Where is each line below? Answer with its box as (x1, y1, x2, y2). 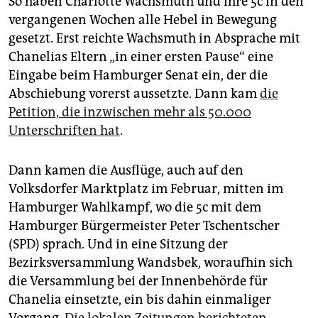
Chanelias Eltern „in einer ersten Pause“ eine (9, 49, 273, 65)
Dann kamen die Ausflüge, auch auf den (9, 163, 243, 179)
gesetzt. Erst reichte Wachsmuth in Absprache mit (9, 31, 300, 47)
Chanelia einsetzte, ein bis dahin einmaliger (9, 292, 271, 308)
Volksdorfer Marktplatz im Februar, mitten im (9, 181, 283, 197)
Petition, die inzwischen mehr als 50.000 (9, 104, 251, 121)
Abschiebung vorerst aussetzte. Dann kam (9, 86, 260, 102)
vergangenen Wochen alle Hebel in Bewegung (9, 12, 277, 28)
